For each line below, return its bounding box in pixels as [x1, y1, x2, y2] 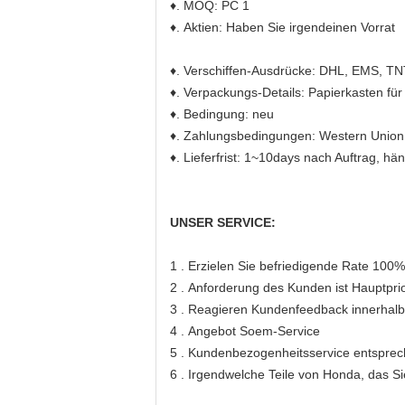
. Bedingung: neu [176, 107, 278, 121]
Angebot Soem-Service [188, 324, 320, 338]
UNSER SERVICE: [170, 215, 276, 230]
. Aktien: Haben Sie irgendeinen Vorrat [176, 20, 399, 34]
